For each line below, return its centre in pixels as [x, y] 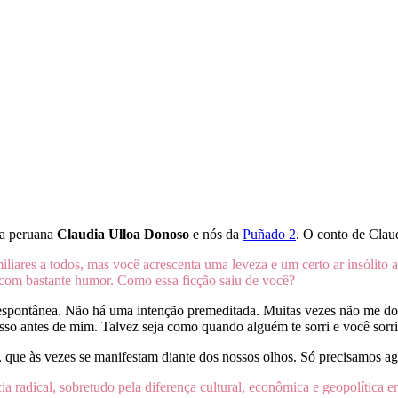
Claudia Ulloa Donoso [123, 234]
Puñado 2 [269, 234]
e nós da [216, 234]
